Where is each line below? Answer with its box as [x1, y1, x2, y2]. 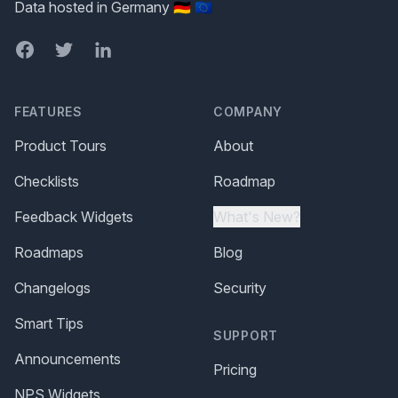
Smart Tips [14, 314, 84, 332]
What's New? [213, 207, 300, 226]
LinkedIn [92, 39, 146, 58]
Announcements [14, 349, 121, 368]
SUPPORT [213, 327, 278, 343]
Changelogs [14, 278, 91, 297]
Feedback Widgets [14, 207, 133, 226]
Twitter [52, 39, 97, 58]
